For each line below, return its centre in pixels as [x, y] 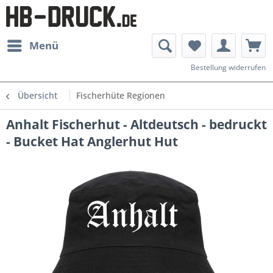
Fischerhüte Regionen [121, 95]
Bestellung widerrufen [228, 67]
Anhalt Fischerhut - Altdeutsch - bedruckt [136, 124]
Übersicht [37, 95]
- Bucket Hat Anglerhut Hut [92, 141]
